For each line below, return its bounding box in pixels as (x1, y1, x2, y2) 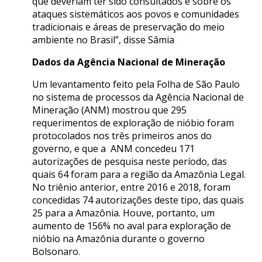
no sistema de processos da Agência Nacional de (32, 91, 244, 104)
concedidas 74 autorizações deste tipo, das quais (32, 194, 244, 207)
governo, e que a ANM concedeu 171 (32, 142, 195, 156)
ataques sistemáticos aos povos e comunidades (32, 8, 239, 21)
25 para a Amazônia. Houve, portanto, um (32, 206, 215, 220)
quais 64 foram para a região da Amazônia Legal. (32, 168, 246, 181)
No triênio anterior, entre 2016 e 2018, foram (32, 181, 230, 194)
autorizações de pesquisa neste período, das (32, 155, 227, 168)
